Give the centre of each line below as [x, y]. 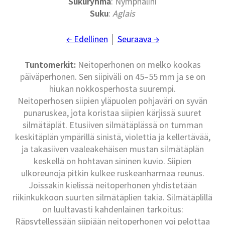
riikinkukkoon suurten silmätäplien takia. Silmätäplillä [113, 197]
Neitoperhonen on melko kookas [138, 65]
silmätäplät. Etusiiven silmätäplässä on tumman [113, 125]
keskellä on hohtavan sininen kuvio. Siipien [113, 161]
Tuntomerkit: [50, 65]
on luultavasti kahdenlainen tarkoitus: [113, 209]
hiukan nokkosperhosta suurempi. [113, 89]
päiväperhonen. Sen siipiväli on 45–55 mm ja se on [113, 77]
